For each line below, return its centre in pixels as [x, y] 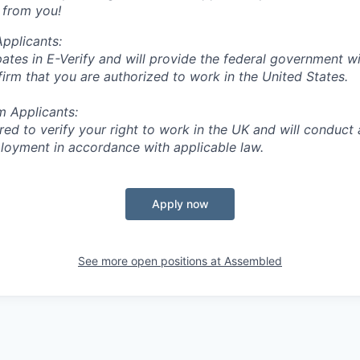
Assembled [253, 260]
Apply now [180, 203]
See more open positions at [151, 260]
